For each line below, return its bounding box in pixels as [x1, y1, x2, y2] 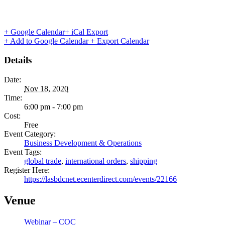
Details [4, 55, 32, 66]
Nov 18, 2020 [24, 84, 68, 93]
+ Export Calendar [90, 36, 149, 45]
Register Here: [4, 166, 50, 175]
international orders [65, 157, 126, 166]
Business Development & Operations [24, 139, 142, 148]
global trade [24, 157, 61, 166]
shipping [130, 157, 157, 166]
